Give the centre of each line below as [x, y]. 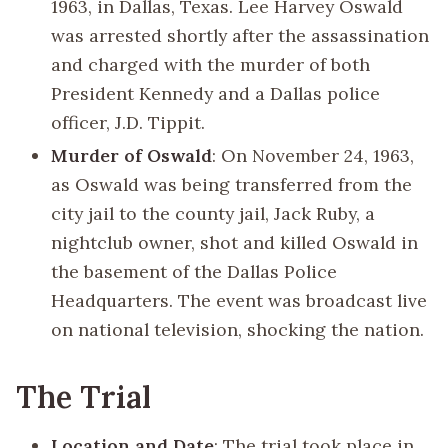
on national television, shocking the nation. [238, 330]
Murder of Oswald [132, 156]
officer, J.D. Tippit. [128, 122]
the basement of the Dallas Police [194, 272]
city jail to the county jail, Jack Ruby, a [213, 214]
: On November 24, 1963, [313, 156]
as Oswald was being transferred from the [232, 185]
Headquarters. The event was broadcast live [239, 301]
